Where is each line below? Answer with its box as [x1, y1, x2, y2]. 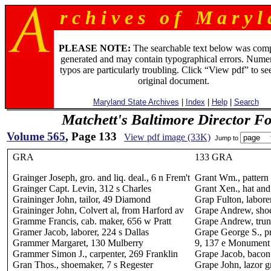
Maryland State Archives [93, 97, 179, 106]
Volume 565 [7, 130, 65, 143]
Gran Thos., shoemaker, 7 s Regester [13, 260, 153, 270]
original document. [137, 76, 209, 86]
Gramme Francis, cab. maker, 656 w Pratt [13, 216, 171, 226]
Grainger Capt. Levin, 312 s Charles [13, 183, 151, 194]
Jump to [213, 134, 240, 142]
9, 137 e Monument [195, 238, 270, 248]
